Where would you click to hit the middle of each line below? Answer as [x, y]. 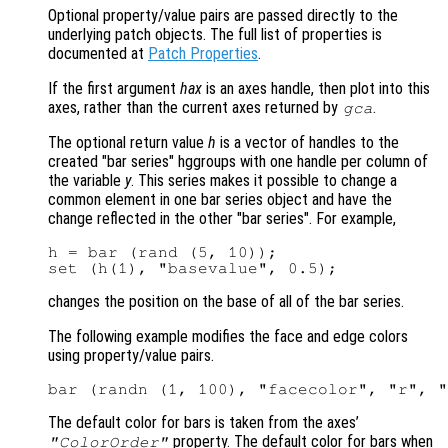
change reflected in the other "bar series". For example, [222, 219]
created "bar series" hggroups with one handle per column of [238, 162]
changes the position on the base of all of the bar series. [226, 302]
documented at [98, 54]
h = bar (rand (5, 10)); [163, 252]
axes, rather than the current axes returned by [195, 108]
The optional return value [128, 143]
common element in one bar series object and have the [220, 200]
